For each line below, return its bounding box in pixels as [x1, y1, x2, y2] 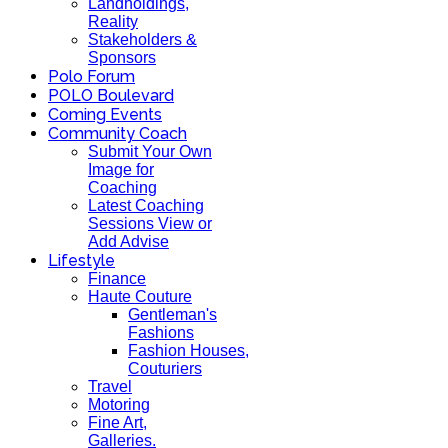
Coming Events [48, 105, 162, 124]
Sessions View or [88, 215, 212, 232]
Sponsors [88, 49, 156, 66]
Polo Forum [48, 67, 135, 86]
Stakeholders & [88, 31, 197, 48]
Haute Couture [88, 288, 192, 305]
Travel [88, 378, 132, 395]
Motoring [88, 396, 150, 413]
